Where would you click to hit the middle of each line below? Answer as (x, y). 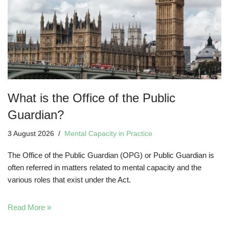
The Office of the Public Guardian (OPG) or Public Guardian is (111, 155)
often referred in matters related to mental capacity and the (105, 167)
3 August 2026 (31, 133)
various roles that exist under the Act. (69, 179)
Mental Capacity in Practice (108, 133)
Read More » (29, 207)
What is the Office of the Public (91, 98)
